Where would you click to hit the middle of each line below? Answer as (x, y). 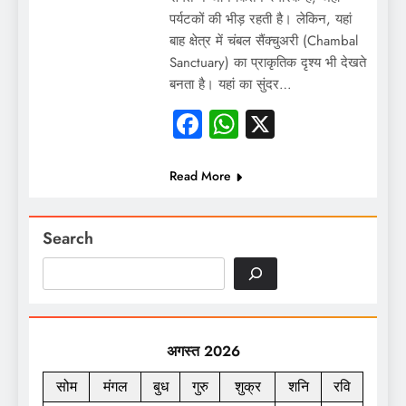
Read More (200, 175)
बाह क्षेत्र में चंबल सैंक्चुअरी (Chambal (263, 40)
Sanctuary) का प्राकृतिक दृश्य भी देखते (267, 62)
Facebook (259, 124)
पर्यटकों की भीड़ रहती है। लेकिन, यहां (260, 19)
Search (68, 238)
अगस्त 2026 (203, 351)
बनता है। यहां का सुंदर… (230, 84)
